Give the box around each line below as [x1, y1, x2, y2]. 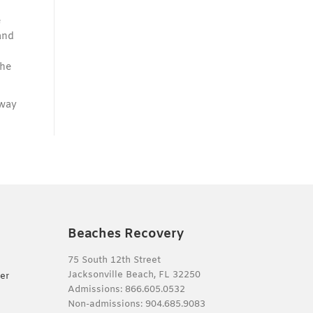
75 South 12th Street [67, 254, 161, 266]
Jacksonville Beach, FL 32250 [67, 268, 201, 281]
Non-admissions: [67, 298, 145, 310]
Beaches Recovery [67, 225, 184, 242]
